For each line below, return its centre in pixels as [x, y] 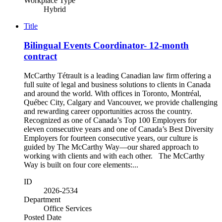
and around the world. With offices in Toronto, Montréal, [112, 93]
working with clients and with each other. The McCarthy [114, 156]
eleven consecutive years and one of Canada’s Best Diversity [119, 129]
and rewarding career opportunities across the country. [108, 111]
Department [42, 199]
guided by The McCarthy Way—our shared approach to [111, 147]
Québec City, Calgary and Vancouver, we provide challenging [121, 102]
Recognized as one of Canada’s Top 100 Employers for [110, 120]
